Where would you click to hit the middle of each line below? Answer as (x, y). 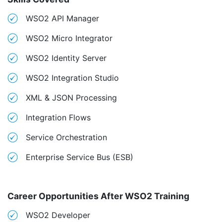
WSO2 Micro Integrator (69, 38)
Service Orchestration (66, 138)
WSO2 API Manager (62, 19)
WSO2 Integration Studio (72, 78)
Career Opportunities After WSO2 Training (98, 196)
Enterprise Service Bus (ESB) (80, 157)
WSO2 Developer (58, 215)
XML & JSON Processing (71, 98)
